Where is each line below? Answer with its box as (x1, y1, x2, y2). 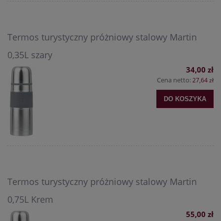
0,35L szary (7, 49, 52, 61)
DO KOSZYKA (164, 95, 206, 103)
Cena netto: (157, 75, 192, 85)
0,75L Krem (7, 193, 53, 206)
